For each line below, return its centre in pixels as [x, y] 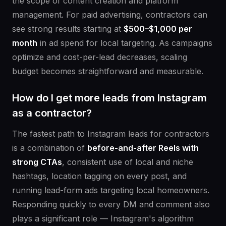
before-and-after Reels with [143, 148]
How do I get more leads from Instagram [109, 98]
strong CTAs [37, 162]
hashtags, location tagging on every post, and [99, 176]
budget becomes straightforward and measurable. [108, 71]
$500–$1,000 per [158, 29]
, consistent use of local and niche [128, 162]
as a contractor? [52, 113]
